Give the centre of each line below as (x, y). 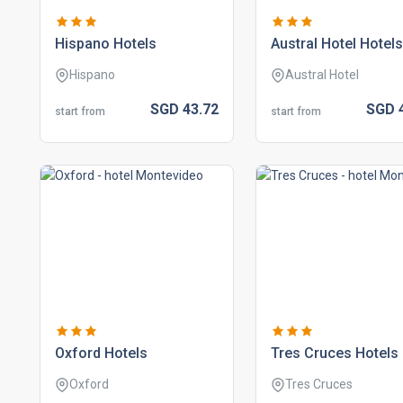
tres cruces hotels (335, 353)
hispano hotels (106, 44)
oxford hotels (101, 353)
